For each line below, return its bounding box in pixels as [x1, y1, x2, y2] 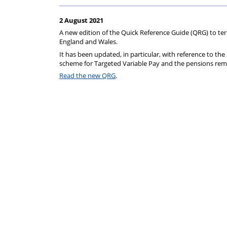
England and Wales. [59, 37, 118, 47]
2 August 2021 [59, 15, 103, 25]
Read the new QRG [59, 70, 116, 80]
